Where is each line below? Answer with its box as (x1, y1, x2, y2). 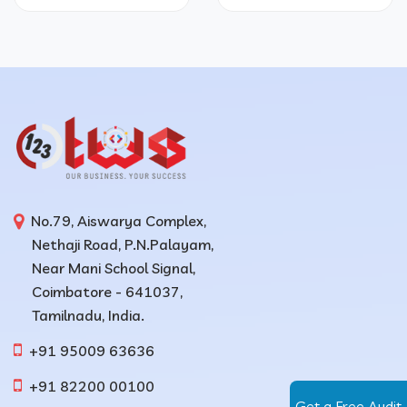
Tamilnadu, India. (14, 306, 144, 324)
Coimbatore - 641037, (14, 283, 183, 301)
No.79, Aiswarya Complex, (24, 212, 206, 230)
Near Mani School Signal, (14, 259, 195, 277)
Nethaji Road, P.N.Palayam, (14, 235, 213, 253)
